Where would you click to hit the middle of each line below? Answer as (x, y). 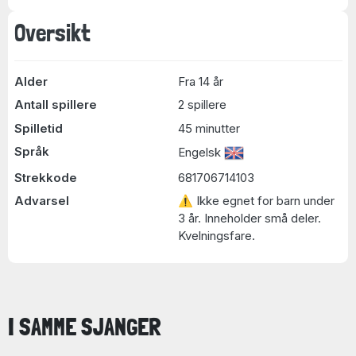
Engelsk (201, 152)
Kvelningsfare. (217, 236)
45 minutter (209, 128)
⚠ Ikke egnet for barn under (256, 201)
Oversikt (52, 33)
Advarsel (41, 201)
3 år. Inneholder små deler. (250, 218)
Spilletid (38, 128)
